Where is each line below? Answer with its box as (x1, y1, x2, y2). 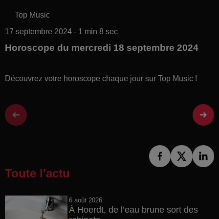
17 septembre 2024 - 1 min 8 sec (5, 27, 118, 36)
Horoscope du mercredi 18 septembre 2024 (5, 42, 198, 53)
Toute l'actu (5, 166, 70, 180)
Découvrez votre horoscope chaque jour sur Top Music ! (5, 74, 197, 83)
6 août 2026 (68, 196, 102, 204)
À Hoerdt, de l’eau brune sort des (68, 204, 198, 215)
